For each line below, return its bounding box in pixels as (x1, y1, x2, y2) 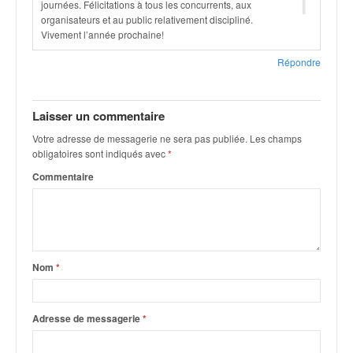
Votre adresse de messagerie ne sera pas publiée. (32, 132, 247, 145)
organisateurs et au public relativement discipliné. (41, 13, 253, 26)
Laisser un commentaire (32, 107, 165, 124)
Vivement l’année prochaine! (41, 28, 164, 41)
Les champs (247, 132, 302, 145)
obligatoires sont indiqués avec (32, 147, 168, 160)
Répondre (277, 55, 321, 69)
